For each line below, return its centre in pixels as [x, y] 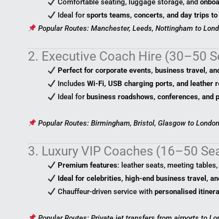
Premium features [88, 165]
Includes [72, 84]
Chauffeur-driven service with [105, 192]
